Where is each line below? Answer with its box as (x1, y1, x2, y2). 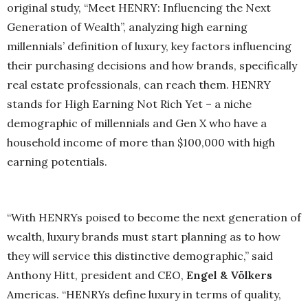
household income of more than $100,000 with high (7, 135, 275, 149)
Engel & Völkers (186, 268, 272, 283)
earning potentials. (7, 155, 107, 168)
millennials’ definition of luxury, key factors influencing (7, 39, 291, 53)
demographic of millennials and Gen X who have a (7, 116, 267, 130)
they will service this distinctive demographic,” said (7, 249, 273, 263)
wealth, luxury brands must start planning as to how (7, 230, 280, 244)
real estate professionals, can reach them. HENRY (7, 78, 271, 91)
